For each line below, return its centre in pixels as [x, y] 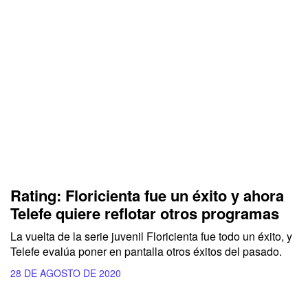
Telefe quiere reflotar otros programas [145, 213]
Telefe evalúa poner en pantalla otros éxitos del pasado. [147, 252]
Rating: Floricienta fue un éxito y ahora [147, 196]
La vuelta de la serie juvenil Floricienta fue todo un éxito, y [151, 236]
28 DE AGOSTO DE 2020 [66, 273]
